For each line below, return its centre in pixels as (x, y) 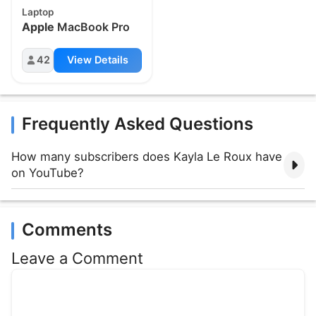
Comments (67, 229)
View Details (98, 60)
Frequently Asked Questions (138, 123)
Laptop (38, 12)
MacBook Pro (92, 27)
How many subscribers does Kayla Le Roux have (147, 156)
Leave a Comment (77, 258)
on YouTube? (48, 172)
